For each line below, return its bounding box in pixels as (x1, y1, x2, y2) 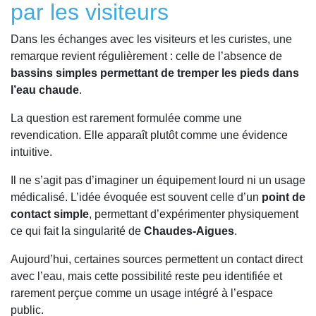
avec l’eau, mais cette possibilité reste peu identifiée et (11, 269, 282, 282)
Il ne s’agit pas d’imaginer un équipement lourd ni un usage (11, 174, 305, 186)
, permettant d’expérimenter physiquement (89, 207, 298, 220)
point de (262, 190, 305, 203)
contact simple (11, 207, 89, 220)
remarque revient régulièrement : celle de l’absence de (11, 49, 282, 62)
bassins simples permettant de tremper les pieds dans (11, 66, 299, 79)
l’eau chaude (11, 83, 79, 96)
